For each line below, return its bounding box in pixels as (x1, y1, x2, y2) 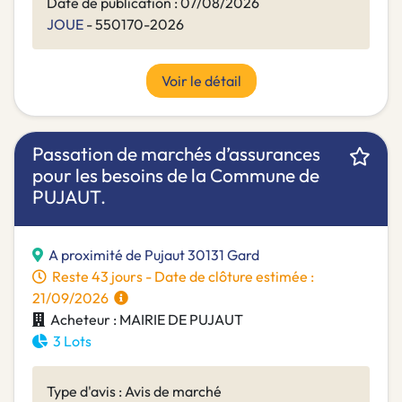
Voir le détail (161, 72, 241, 91)
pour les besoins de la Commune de (32, 163, 319, 188)
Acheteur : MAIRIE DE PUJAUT (45, 310, 243, 329)
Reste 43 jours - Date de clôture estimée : (47, 267, 314, 286)
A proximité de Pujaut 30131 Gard (48, 246, 259, 265)
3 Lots (48, 332, 92, 351)
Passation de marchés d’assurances (32, 142, 320, 166)
